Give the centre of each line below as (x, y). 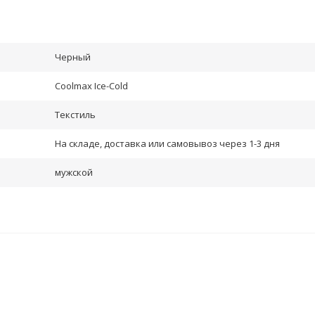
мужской (74, 172)
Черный (73, 57)
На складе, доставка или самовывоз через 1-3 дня (167, 143)
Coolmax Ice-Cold (91, 86)
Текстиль (75, 115)
